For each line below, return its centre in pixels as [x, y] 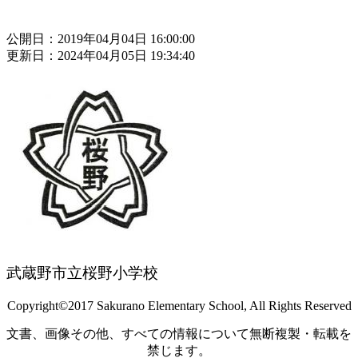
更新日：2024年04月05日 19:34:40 [101, 55]
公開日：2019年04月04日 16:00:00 [101, 38]
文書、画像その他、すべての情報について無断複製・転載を [179, 333]
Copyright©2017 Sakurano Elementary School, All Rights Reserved [179, 305]
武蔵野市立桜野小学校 [82, 272]
